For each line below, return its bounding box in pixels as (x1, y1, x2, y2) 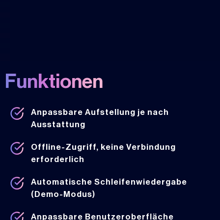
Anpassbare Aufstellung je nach (30, 108, 169, 117)
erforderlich (30, 155, 84, 164)
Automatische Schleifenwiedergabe (30, 178, 187, 187)
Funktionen (5, 72, 103, 92)
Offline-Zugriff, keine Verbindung (30, 143, 176, 152)
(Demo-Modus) (30, 190, 95, 199)
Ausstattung (30, 120, 85, 129)
